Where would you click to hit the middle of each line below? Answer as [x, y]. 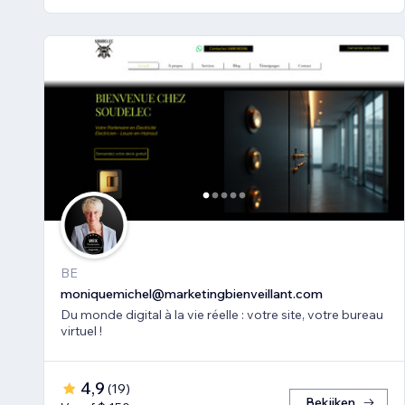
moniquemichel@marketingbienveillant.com [192, 294]
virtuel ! [81, 331]
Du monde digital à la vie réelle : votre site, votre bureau [222, 315]
